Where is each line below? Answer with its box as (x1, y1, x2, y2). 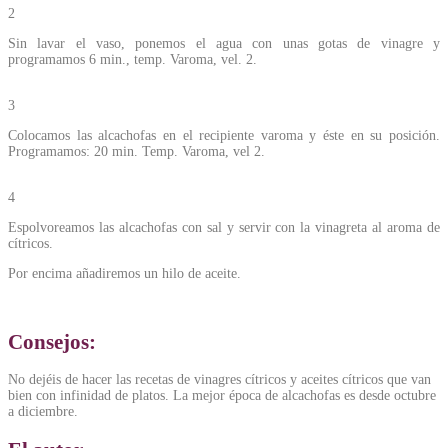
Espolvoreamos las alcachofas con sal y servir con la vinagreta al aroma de (8, 220, 440, 236)
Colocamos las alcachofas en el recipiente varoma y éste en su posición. (8, 128, 440, 144)
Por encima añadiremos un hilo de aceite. (8, 266, 241, 282)
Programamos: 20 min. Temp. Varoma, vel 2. (8, 144, 265, 160)
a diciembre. (8, 404, 78, 420)
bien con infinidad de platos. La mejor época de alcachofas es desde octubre (8, 388, 436, 404)
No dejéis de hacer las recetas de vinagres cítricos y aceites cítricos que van (8, 372, 431, 388)
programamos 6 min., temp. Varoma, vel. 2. (8, 52, 257, 68)
